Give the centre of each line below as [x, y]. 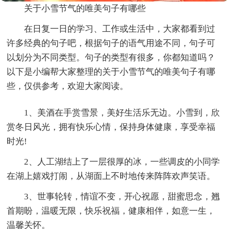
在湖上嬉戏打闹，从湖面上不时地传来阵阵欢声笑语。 [111, 176]
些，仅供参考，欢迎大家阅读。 [68, 86]
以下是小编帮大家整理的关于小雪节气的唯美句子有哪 [111, 72]
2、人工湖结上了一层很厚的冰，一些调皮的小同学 [122, 162]
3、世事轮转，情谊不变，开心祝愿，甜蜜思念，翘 [122, 197]
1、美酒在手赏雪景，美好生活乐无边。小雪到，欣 [122, 113]
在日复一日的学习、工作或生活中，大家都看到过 [120, 29]
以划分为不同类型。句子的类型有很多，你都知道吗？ [111, 58]
